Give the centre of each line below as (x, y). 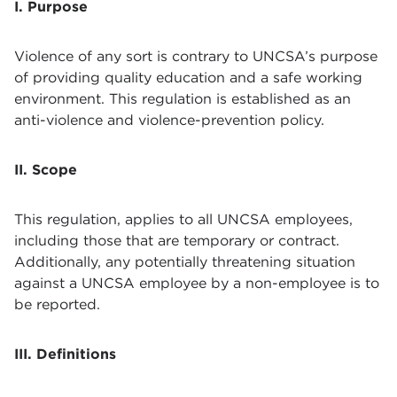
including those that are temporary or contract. (177, 241)
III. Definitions (65, 354)
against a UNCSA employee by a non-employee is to (197, 283)
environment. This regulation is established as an (183, 99)
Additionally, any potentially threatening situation (185, 262)
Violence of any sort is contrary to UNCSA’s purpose (196, 56)
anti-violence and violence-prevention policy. (169, 120)
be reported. (57, 304)
